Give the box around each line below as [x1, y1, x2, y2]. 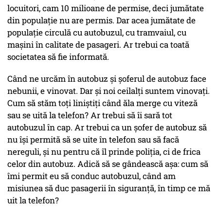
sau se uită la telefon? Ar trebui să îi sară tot [7, 109, 172, 121]
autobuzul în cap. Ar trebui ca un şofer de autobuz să [7, 122, 207, 133]
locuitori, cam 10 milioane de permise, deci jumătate [7, 2, 204, 14]
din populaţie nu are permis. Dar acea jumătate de [7, 15, 196, 26]
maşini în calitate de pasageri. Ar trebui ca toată [7, 39, 189, 51]
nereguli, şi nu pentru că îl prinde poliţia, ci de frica [7, 146, 200, 158]
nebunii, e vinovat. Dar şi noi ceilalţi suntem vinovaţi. [7, 85, 210, 97]
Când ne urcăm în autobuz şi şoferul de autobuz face [7, 73, 206, 85]
